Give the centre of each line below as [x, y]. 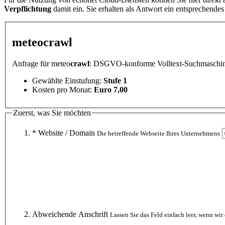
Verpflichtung [28, 9]
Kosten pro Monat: [63, 89]
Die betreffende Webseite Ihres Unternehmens [158, 134]
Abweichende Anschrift [71, 214]
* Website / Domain [65, 133]
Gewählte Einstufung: [68, 80]
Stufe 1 [115, 80]
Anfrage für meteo [41, 63]
